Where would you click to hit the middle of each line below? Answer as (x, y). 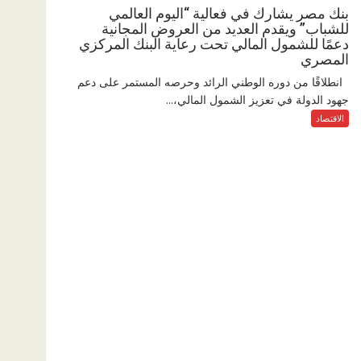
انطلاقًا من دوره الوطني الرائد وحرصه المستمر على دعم (213, 81)
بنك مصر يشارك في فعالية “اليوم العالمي (229, 13)
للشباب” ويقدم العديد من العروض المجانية (225, 28)
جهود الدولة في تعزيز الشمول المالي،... (257, 99)
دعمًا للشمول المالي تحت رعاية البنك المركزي (214, 44)
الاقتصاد (330, 118)
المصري (325, 59)
